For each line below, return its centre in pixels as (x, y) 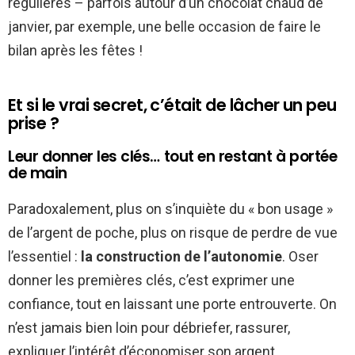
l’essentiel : (44, 256)
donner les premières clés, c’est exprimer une (151, 280)
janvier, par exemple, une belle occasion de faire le (164, 26)
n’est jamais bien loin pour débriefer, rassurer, (149, 327)
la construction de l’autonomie (181, 256)
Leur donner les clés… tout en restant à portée (173, 156)
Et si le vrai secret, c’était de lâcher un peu (172, 105)
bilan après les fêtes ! (75, 50)
